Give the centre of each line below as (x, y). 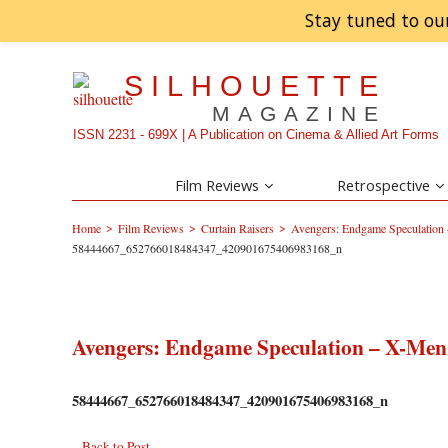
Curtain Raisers (237, 228)
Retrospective (384, 185)
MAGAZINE (299, 114)
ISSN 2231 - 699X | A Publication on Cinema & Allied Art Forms (256, 135)
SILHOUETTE (255, 86)
